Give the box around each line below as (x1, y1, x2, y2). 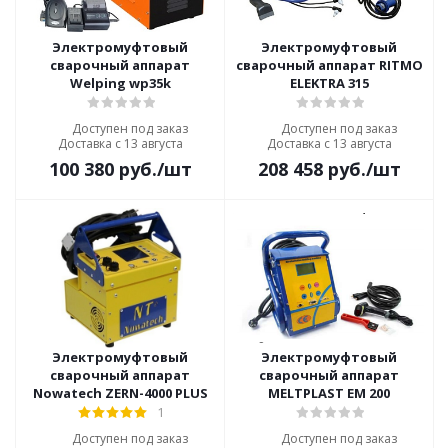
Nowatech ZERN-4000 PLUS (32, 384, 208, 402)
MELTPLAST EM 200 (268, 384, 390, 402)
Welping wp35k (69, 74, 171, 92)
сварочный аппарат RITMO (235, 56, 423, 74)
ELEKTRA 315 (289, 74, 369, 92)
